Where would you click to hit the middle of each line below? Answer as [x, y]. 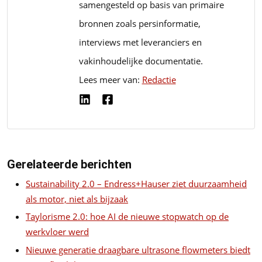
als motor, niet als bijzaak [77, 199]
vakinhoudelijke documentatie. [141, 61]
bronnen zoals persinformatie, [139, 23]
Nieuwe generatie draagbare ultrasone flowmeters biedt [138, 249]
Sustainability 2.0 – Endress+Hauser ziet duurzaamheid [136, 183]
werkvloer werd [57, 232]
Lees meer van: [110, 79]
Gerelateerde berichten [69, 164]
